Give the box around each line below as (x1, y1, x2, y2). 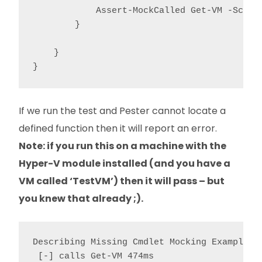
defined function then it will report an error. (19, 121, 217, 135)
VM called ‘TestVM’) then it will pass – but (19, 174, 225, 188)
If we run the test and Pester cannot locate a (19, 104, 226, 118)
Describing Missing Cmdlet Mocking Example (33, 237, 249, 247)
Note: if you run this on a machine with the (19, 139, 226, 153)
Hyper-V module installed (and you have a (19, 156, 230, 170)
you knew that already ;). (19, 191, 143, 205)
